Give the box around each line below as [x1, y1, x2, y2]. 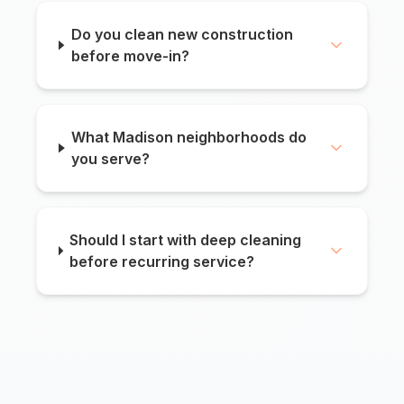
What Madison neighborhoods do [71, 128, 308, 147]
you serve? [71, 150, 151, 169]
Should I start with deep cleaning [69, 231, 302, 250]
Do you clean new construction [70, 25, 293, 44]
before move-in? [70, 47, 189, 66]
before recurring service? [69, 252, 255, 271]
